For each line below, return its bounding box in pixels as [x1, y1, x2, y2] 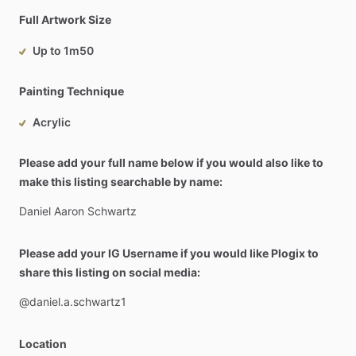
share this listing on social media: [19, 265, 200, 279]
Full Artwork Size [19, 13, 111, 26]
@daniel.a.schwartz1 [19, 295, 126, 308]
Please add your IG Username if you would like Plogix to [19, 246, 319, 260]
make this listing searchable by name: [19, 175, 222, 188]
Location [19, 337, 67, 350]
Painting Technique [19, 84, 124, 98]
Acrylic [33, 115, 71, 129]
